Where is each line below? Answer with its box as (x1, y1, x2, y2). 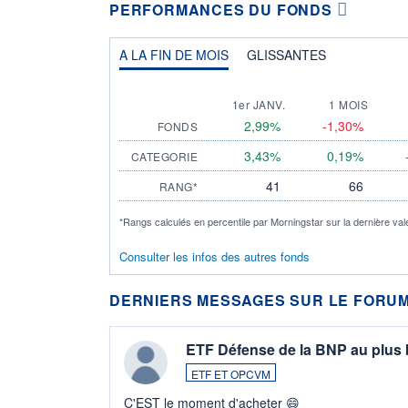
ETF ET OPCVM (191, 365, 270, 382)
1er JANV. (231, 96, 285, 112)
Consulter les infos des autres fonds (119, 247, 310, 265)
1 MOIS (329, 96, 368, 112)
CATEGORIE (130, 148, 198, 164)
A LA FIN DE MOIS (119, 45, 229, 64)
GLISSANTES (247, 45, 326, 64)
